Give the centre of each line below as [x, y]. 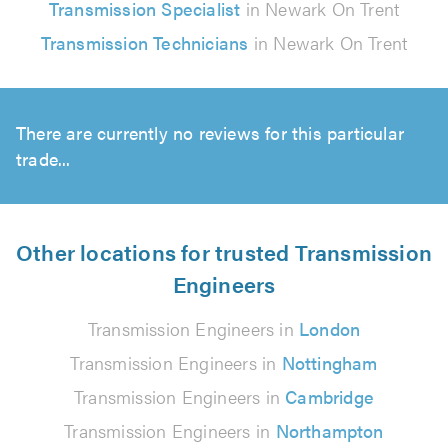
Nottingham [329, 362]
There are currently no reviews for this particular [210, 132]
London [330, 328]
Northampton [329, 430]
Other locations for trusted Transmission [224, 251]
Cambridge [329, 396]
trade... [43, 158]
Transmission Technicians [144, 42]
